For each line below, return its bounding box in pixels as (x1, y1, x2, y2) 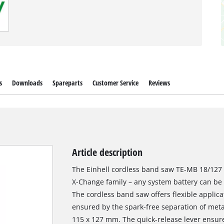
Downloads (11, 77, 42, 87)
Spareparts (52, 77, 82, 87)
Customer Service (92, 77, 139, 87)
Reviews (148, 77, 170, 87)
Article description (71, 145, 142, 159)
